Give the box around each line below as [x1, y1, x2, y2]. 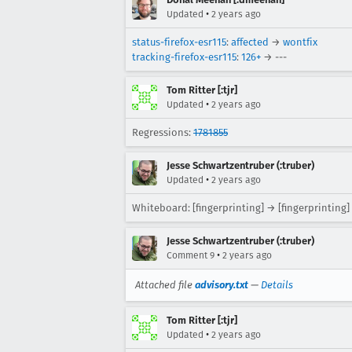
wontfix [283, 36, 317, 49]
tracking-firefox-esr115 [132, 51, 236, 64]
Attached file [135, 279, 195, 291]
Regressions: [132, 126, 193, 139]
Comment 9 [167, 250, 214, 262]
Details [261, 279, 293, 291]
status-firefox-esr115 [132, 36, 226, 49]
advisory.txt [195, 279, 248, 291]
